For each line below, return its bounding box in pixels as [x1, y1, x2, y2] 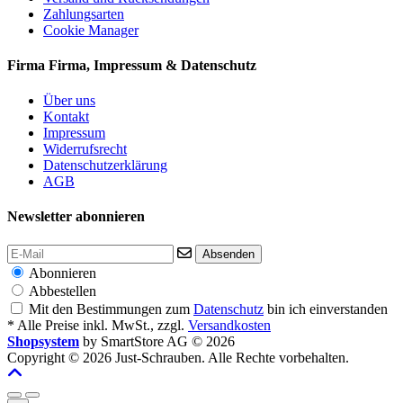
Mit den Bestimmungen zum [29, 300, 193, 317]
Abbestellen [29, 282, 96, 299]
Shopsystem [7, 333, 79, 349]
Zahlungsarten [43, 5, 124, 22]
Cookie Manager [43, 22, 139, 38]
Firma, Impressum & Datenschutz [49, 57, 256, 73]
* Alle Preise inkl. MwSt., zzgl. [7, 317, 188, 333]
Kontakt [43, 109, 89, 125]
